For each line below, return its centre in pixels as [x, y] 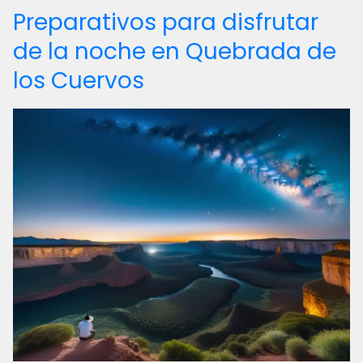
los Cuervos [79, 81]
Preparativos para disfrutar [166, 22]
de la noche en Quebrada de [175, 51]
